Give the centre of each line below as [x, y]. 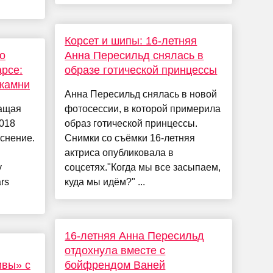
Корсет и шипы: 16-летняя [131, 41]
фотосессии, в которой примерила [143, 109]
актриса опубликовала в [119, 153]
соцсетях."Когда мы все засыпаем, [143, 168]
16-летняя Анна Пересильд [135, 236]
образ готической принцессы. [131, 124]
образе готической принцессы [141, 70]
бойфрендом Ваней [115, 265]
